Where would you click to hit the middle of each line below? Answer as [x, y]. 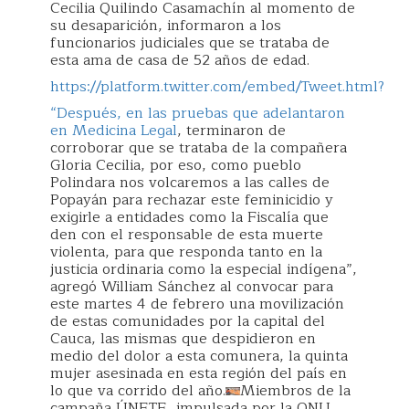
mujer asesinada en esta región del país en [199, 373]
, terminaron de [231, 130]
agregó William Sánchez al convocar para [192, 286]
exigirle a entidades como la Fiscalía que [189, 217]
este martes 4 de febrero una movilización [197, 304]
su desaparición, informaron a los [166, 25]
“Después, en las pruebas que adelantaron [198, 113]
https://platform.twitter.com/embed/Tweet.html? [217, 86]
